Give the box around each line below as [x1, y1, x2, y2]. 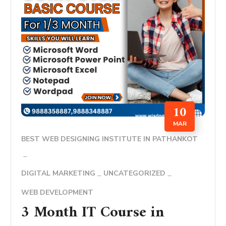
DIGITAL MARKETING [21, 168, 96, 178]
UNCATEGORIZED [103, 168, 166, 178]
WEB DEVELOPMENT [21, 187, 94, 197]
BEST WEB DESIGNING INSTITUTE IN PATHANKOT [21, 134, 198, 144]
